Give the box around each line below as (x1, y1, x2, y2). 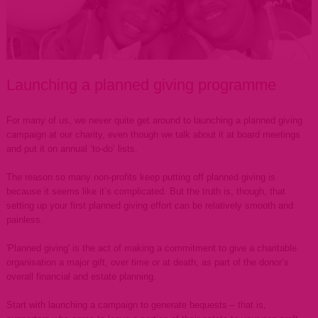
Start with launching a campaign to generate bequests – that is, (6, 300, 266, 311)
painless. (6, 214, 43, 226)
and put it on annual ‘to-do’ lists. (6, 143, 138, 155)
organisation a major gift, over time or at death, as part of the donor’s (6, 257, 289, 268)
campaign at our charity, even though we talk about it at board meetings (6, 129, 300, 141)
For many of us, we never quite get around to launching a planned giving (6, 115, 302, 126)
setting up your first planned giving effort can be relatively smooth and (6, 200, 293, 212)
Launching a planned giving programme (6, 76, 276, 94)
